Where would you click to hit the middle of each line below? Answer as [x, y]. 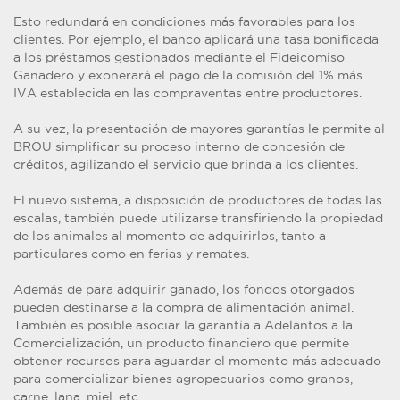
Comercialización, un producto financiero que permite [181, 343]
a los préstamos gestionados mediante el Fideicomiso [179, 58]
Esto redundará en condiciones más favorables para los [184, 22]
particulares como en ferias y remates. [131, 254]
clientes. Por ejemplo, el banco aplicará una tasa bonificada [196, 40]
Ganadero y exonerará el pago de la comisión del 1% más [188, 75]
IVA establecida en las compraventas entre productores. [187, 93]
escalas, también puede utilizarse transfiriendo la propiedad [198, 218]
